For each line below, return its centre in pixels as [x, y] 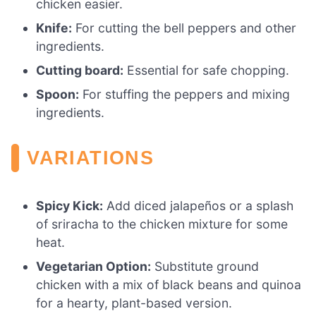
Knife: [54, 28]
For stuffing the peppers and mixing [185, 94]
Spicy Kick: [70, 205]
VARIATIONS [90, 157]
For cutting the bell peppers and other [184, 28]
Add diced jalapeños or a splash [199, 205]
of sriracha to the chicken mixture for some [162, 224]
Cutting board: [80, 70]
